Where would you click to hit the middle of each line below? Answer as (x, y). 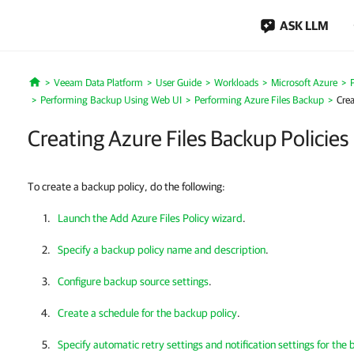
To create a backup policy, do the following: (126, 186)
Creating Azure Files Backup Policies (188, 138)
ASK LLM (304, 25)
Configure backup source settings (133, 281)
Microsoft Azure (304, 83)
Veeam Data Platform (98, 83)
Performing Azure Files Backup (259, 100)
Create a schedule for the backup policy (147, 313)
